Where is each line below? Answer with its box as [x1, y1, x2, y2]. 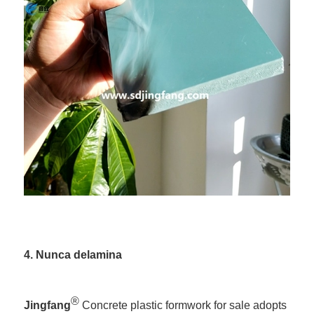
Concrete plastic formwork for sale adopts [79, 299, 287, 312]
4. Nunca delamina [24, 249, 123, 261]
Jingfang [24, 299, 71, 312]
